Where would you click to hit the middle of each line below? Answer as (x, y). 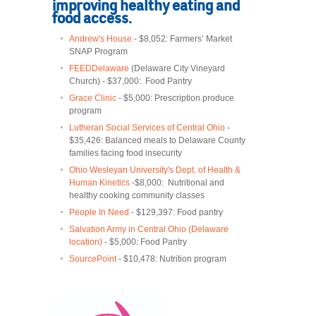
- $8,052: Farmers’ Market (182, 39)
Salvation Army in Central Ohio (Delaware (149, 230)
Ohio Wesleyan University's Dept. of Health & (155, 170)
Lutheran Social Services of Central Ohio (147, 128)
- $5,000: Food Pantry (145, 242)
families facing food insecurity (126, 153)
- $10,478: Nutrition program (171, 259)
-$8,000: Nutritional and (177, 183)
